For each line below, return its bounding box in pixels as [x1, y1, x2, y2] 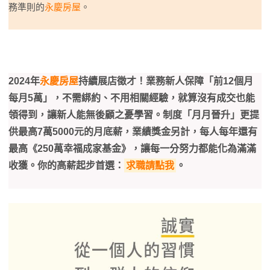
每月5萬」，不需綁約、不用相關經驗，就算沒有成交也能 [8, 93, 255, 103]
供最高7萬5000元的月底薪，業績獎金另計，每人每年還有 [8, 127, 257, 137]
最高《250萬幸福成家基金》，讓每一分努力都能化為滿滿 [8, 143, 256, 154]
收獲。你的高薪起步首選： [8, 160, 124, 171]
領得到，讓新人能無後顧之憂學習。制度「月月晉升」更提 [8, 110, 259, 120]
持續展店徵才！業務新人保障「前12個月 [78, 76, 253, 86]
